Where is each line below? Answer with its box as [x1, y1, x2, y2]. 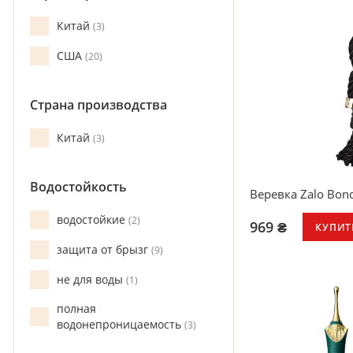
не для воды [57, 272, 126, 287]
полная [57, 301, 96, 316]
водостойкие [57, 212, 128, 227]
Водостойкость [30, 178, 127, 195]
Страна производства [30, 96, 167, 113]
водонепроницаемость [57, 317, 184, 332]
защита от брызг [57, 242, 151, 257]
